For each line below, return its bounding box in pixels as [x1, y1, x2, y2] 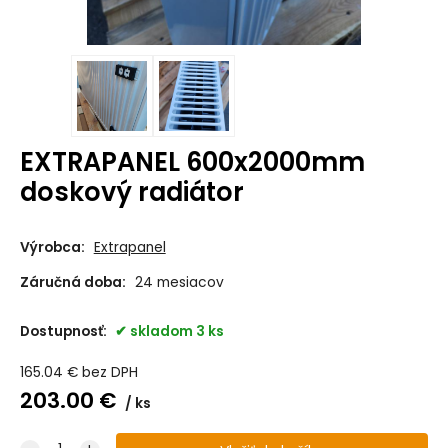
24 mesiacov [134, 272, 224, 292]
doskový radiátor [19, 174, 244, 211]
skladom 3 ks [129, 321, 224, 341]
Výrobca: [19, 237, 85, 257]
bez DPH [81, 363, 138, 383]
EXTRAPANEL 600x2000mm [19, 144, 365, 181]
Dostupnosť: [19, 321, 110, 341]
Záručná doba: [19, 272, 126, 292]
